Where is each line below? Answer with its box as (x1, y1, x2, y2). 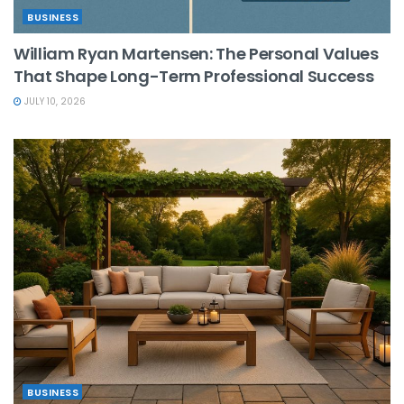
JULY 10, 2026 (22, 95, 86, 109)
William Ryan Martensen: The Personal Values (14, 42, 379, 66)
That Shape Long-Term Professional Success (14, 65, 374, 88)
